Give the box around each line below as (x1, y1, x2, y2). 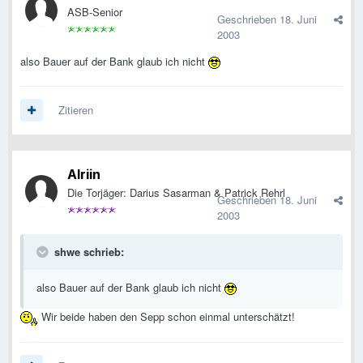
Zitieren (58, 102, 93, 118)
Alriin (67, 166, 100, 183)
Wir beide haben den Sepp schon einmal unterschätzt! (38, 309, 295, 325)
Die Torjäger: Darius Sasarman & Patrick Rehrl (67, 185, 285, 201)
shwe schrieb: (51, 244, 124, 260)
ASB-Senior (67, 4, 122, 20)
